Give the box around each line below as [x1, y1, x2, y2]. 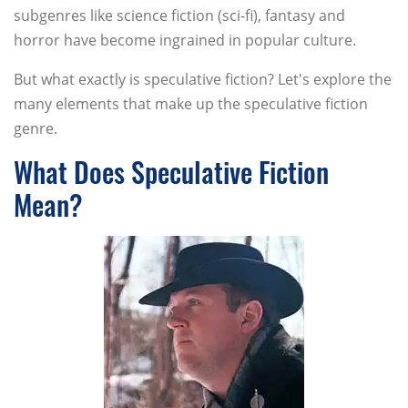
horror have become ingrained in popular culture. [14, 30, 356, 51]
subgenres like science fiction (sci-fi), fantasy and [14, 5, 345, 26]
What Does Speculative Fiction [14, 151, 329, 193]
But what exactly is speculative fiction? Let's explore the [14, 69, 392, 90]
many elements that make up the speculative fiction [14, 94, 368, 115]
